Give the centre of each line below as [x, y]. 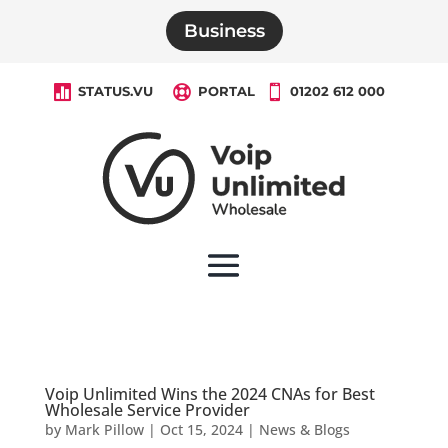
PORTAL [226, 91]
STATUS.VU [115, 91]
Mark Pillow [104, 430]
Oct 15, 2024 [201, 430]
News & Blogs [304, 430]
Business [224, 31]
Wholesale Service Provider [147, 410]
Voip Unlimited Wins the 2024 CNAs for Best [209, 394]
